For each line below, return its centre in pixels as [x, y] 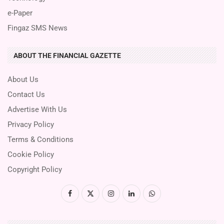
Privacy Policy [31, 124]
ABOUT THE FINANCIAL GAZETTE [67, 55]
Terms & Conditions [40, 139]
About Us [23, 79]
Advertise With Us [37, 109]
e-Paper [20, 13]
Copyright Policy [35, 169]
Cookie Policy [31, 154]
